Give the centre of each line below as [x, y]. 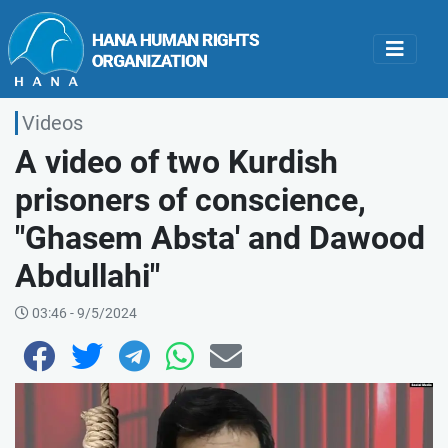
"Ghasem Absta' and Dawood [220, 237]
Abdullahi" [87, 275]
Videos [52, 122]
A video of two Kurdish [176, 161]
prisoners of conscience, [190, 199]
